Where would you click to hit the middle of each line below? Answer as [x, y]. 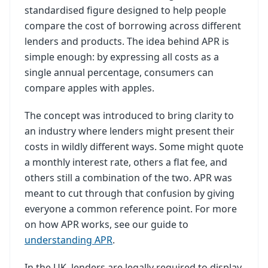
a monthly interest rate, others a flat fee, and [126, 162]
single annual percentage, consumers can [119, 72]
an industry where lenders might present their [130, 131]
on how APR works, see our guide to [106, 224]
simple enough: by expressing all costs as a [122, 57]
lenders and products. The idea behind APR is [127, 41]
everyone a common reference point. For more [131, 209]
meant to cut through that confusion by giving [130, 193]
